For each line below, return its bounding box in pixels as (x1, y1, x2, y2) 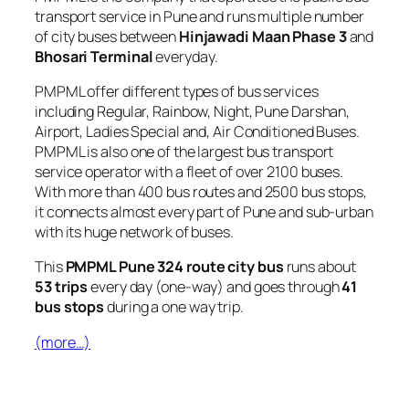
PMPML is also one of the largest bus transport (35, 142, 334, 163)
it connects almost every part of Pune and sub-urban (35, 202, 373, 223)
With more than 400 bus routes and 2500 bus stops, (35, 182, 368, 203)
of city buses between (35, 26, 179, 47)
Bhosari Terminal (35, 46, 153, 67)
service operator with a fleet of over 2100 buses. (35, 162, 344, 183)
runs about (283, 257, 356, 278)
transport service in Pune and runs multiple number (35, 5, 364, 26)
